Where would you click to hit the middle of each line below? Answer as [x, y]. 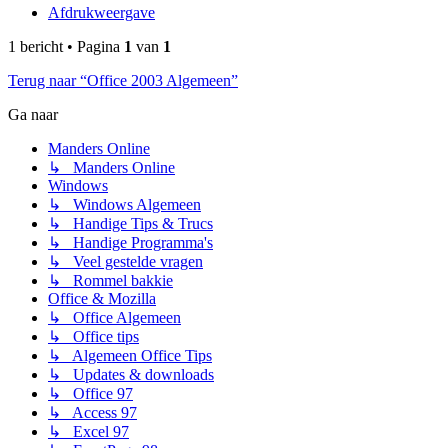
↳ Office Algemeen [114, 318]
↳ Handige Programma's [130, 243]
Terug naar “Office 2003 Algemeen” [123, 81]
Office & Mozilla [102, 299]
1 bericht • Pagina [66, 47]
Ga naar [33, 115]
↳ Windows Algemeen [124, 205]
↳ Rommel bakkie [110, 281]
